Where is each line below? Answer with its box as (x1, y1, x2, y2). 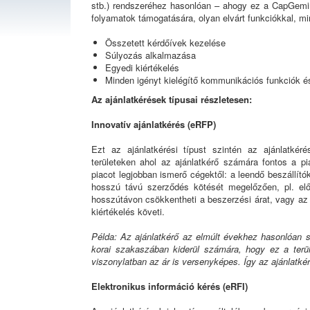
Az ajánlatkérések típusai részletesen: (91, 92, 252, 106)
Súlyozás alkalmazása (105, 48, 196, 62)
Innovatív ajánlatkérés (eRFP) (91, 117, 216, 131)
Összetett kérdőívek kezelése (105, 35, 226, 49)
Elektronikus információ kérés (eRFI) (91, 279, 248, 293)
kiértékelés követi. (91, 204, 165, 218)
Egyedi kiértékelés (105, 60, 179, 74)
